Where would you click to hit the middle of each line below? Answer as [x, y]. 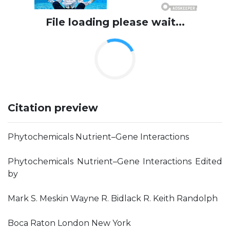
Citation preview [53, 108]
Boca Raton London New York [69, 223]
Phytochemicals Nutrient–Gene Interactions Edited [115, 161]
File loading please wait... [115, 22]
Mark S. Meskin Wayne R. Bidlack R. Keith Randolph [113, 198]
